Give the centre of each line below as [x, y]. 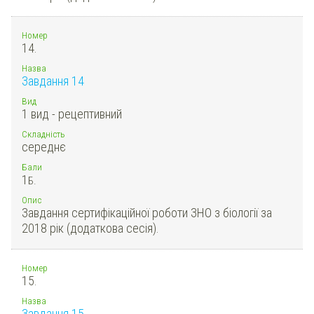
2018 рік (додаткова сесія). [90, 228]
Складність [43, 134]
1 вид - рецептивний [72, 114]
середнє [44, 146]
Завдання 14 [53, 81]
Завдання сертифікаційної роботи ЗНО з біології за [147, 212]
